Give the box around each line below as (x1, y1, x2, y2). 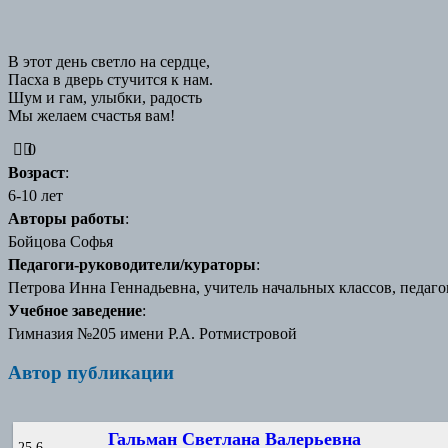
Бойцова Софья (8, 232, 113, 250)
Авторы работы (8, 209, 125, 227)
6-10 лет (8, 186, 63, 204)
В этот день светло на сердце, (8, 52, 210, 70)
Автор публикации (8, 361, 174, 383)
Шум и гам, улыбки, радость (8, 88, 202, 106)
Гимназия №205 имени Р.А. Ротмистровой (8, 324, 297, 342)
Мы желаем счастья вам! (8, 106, 175, 124)
